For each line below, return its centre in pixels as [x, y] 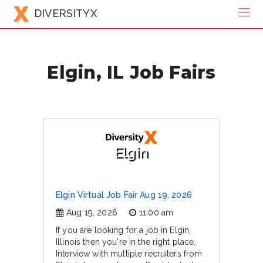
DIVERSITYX [65, 13]
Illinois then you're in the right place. [126, 242]
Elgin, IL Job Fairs [131, 72]
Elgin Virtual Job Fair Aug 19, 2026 [124, 195]
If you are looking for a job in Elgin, [124, 230]
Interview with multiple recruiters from [129, 254]
